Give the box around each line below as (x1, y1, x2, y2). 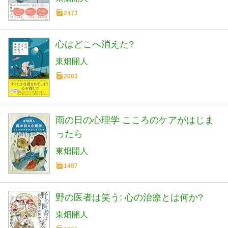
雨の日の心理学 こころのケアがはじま (55, 115, 214, 125)
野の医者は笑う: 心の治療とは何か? (55, 192, 203, 203)
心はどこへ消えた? (55, 39, 134, 49)
